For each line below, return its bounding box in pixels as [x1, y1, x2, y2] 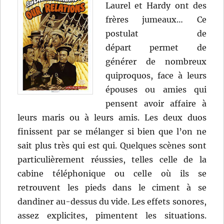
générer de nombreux [105, 56, 206, 67]
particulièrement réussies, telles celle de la [17, 154, 206, 165]
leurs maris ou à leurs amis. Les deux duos [17, 112, 206, 123]
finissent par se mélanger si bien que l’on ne [17, 126, 206, 137]
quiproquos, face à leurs [105, 70, 206, 81]
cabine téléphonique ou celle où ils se [17, 168, 206, 179]
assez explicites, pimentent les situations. [17, 210, 206, 221]
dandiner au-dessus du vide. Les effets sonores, [17, 196, 206, 207]
